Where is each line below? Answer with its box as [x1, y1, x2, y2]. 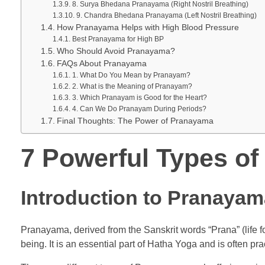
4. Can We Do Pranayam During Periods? [72, 104, 206, 113]
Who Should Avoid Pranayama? [56, 46, 175, 56]
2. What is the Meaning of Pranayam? [72, 82, 192, 91]
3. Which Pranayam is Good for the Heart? [72, 93, 207, 102]
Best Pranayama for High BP [72, 34, 164, 43]
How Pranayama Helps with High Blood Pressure [56, 22, 239, 32]
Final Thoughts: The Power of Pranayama [56, 116, 214, 125]
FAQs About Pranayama [56, 59, 147, 68]
